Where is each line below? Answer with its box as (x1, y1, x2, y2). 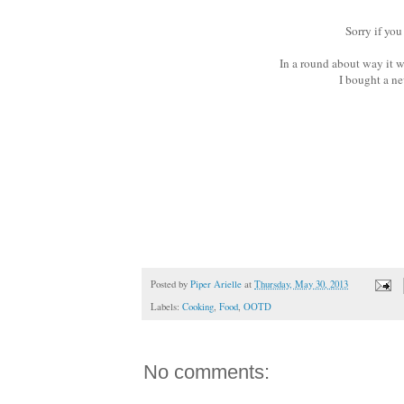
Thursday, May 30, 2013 (254, 278, 348, 291)
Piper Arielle (190, 278, 242, 291)
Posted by (151, 278, 190, 291)
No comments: (143, 361, 270, 384)
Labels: (151, 300, 182, 314)
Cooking (182, 300, 214, 314)
